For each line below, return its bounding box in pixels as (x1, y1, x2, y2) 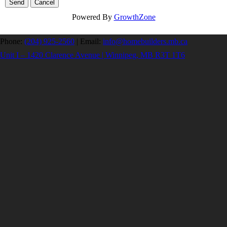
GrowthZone (113, 13, 156, 21)
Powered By (71, 13, 114, 21)
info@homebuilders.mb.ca (103, 37, 187, 46)
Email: (80, 37, 103, 46)
